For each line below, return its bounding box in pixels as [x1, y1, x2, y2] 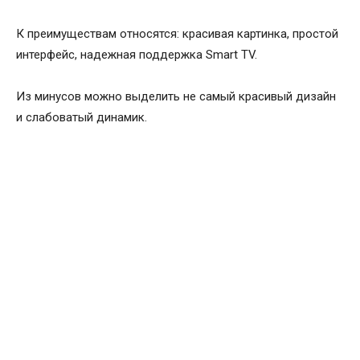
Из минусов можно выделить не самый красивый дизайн [16, 89, 336, 104]
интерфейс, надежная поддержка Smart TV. [16, 47, 257, 63]
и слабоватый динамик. [16, 110, 147, 125]
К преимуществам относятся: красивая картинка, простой [16, 27, 338, 42]
